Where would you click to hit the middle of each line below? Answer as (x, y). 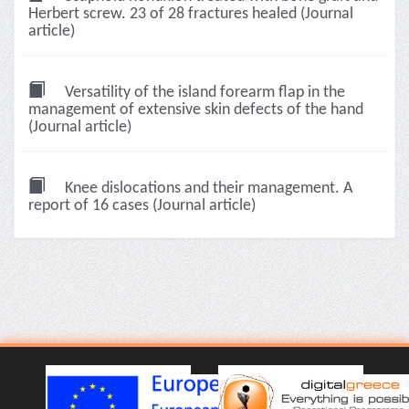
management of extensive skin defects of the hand (196, 110)
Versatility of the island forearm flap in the (203, 93)
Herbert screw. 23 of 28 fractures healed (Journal (191, 14)
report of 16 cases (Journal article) (142, 206)
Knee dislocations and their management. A (207, 189)
